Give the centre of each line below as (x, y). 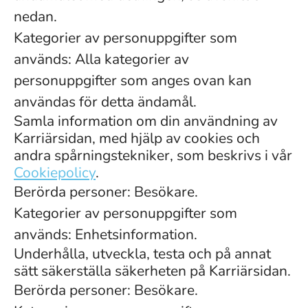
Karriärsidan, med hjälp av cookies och (137, 138)
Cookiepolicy (55, 173)
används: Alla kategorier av (101, 59)
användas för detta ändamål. (105, 102)
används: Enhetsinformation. (106, 234)
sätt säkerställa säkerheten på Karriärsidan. (152, 271)
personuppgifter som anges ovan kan (133, 80)
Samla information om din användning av (146, 121)
